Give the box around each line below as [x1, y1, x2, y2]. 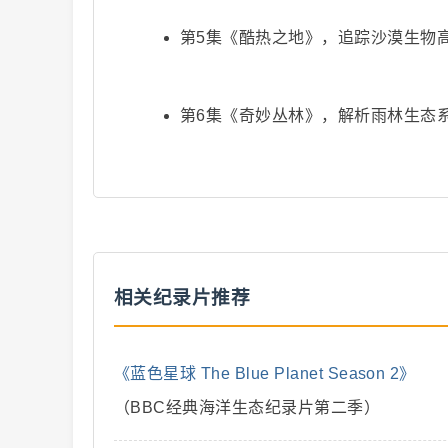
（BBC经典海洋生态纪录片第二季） [114, 399, 381, 416]
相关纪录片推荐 [114, 287, 251, 308]
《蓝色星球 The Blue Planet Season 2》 [114, 365, 416, 382]
